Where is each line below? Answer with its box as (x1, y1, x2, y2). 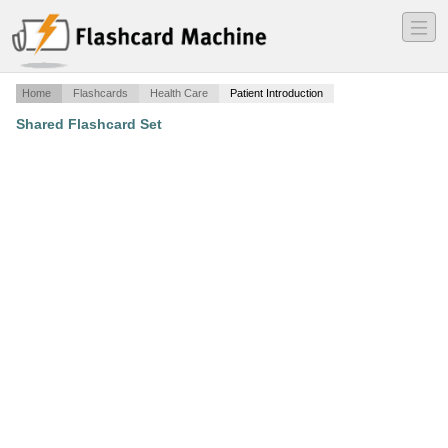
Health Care (150, 87, 208, 100)
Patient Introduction (230, 87, 323, 100)
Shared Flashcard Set (16, 116, 162, 133)
